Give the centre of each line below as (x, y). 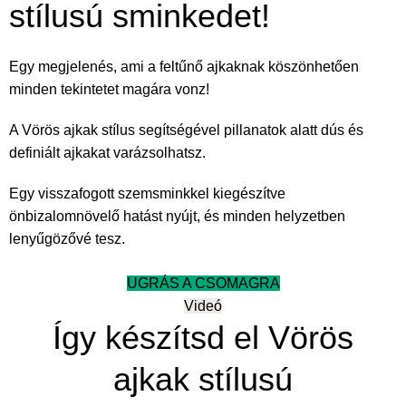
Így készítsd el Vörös (203, 338)
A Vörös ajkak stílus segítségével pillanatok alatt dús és (186, 130)
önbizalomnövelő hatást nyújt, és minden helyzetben (177, 217)
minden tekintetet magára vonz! (109, 90)
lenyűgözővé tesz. (67, 239)
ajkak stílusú (203, 380)
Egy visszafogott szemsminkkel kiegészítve (147, 194)
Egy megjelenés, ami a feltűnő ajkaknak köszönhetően (184, 67)
